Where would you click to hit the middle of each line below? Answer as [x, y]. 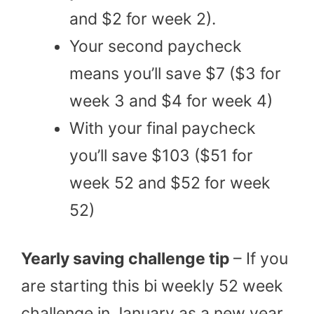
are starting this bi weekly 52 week [152, 286]
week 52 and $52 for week [170, 183]
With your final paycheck [163, 129]
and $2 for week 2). [143, 19]
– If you [261, 259]
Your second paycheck [156, 47]
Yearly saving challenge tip [127, 259]
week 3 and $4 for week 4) [171, 101]
